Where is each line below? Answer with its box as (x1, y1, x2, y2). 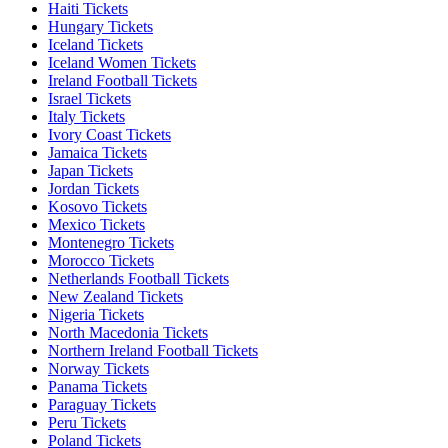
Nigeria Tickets (48, 305, 144, 323)
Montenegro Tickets (48, 233, 174, 251)
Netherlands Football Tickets (48, 269, 229, 287)
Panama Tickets (48, 377, 147, 395)
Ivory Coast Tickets (48, 125, 171, 143)
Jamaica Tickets (48, 143, 147, 161)
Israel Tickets (48, 89, 131, 107)
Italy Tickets (48, 107, 125, 125)
